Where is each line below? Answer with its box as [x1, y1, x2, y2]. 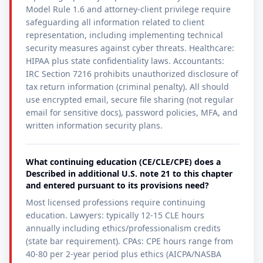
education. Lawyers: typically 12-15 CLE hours [26, 210, 204, 221]
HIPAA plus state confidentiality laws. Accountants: [26, 55, 224, 66]
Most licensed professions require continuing [26, 197, 205, 208]
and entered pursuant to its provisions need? [26, 180, 209, 191]
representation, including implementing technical [26, 29, 223, 41]
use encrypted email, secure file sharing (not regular [26, 94, 234, 105]
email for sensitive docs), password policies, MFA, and [26, 107, 238, 118]
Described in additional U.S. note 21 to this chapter [26, 168, 232, 179]
